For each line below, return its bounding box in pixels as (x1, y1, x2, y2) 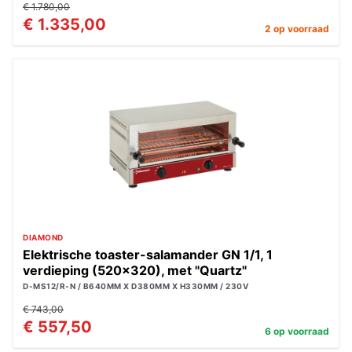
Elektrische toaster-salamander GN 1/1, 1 (23, 247, 273, 262)
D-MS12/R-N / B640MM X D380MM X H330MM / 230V (23, 281, 248, 291)
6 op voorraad (265, 325, 329, 337)
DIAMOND (23, 233, 64, 242)
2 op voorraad (265, 23, 329, 35)
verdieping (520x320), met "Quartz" (23, 262, 247, 278)
